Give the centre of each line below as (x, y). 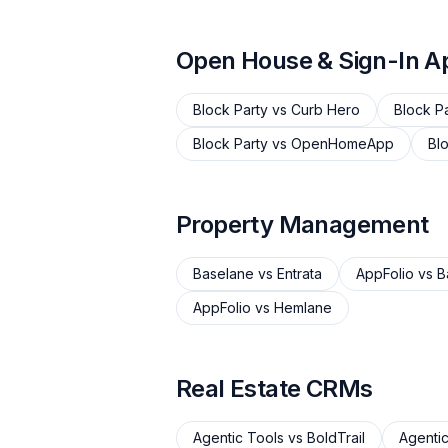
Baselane (223, 273)
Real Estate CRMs (274, 388)
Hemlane (303, 307)
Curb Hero (325, 109)
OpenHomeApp (342, 143)
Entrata (299, 273)
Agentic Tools (238, 437)
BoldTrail (336, 437)
